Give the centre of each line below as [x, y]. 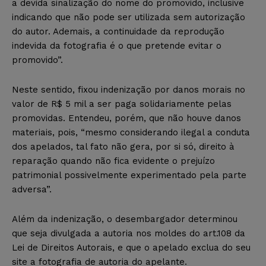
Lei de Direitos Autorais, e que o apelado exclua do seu [131, 247]
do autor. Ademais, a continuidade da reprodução [118, 31]
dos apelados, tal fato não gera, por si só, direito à [125, 146]
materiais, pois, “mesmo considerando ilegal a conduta [131, 132]
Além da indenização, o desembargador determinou [125, 219]
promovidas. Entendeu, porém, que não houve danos [126, 118]
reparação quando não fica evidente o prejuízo [113, 161]
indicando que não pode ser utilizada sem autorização [129, 17]
